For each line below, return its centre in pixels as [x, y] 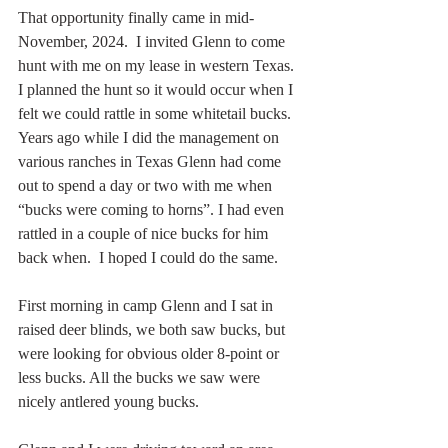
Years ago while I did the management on [150, 137]
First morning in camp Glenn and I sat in [147, 305]
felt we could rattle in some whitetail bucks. [158, 113]
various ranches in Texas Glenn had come [151, 161]
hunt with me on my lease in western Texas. [158, 65]
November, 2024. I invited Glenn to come [153, 41]
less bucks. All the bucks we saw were [141, 377]
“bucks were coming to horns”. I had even [153, 209]
